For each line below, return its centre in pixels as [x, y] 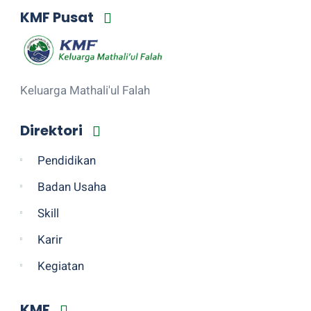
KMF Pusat [59, 17]
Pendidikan [67, 160]
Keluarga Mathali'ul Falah [85, 90]
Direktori [53, 130]
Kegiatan [61, 266]
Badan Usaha [72, 186]
